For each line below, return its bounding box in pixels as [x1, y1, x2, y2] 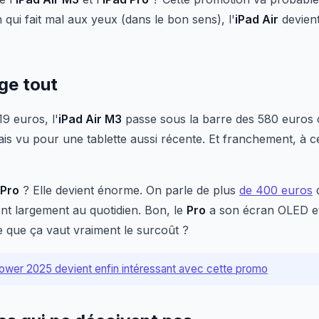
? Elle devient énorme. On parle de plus [19, 183, 239, 197]
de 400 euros [239, 183, 313, 197]
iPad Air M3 [58, 112, 122, 126]
